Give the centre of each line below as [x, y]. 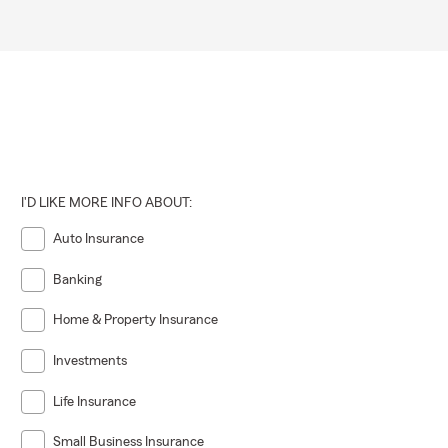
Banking [78, 279]
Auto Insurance [99, 239]
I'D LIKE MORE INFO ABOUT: [107, 203]
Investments [90, 361]
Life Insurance [95, 401]
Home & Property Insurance [136, 320]
